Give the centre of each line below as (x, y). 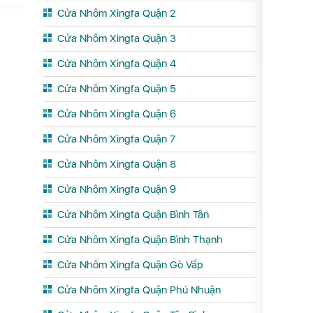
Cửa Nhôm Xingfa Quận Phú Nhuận (139, 290)
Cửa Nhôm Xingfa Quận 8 (117, 164)
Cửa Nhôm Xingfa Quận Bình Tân (133, 214)
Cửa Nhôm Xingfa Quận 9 (117, 189)
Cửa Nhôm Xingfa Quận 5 (117, 89)
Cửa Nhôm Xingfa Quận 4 (117, 64)
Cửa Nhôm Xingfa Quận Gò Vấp (130, 265)
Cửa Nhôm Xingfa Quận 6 (117, 114)
